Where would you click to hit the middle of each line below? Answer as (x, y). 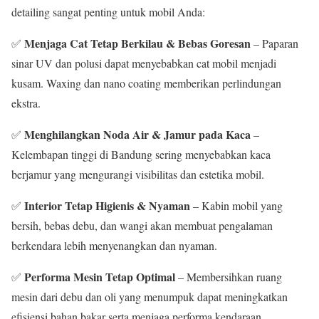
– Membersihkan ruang (229, 276)
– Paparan (274, 43)
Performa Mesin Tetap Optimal (100, 276)
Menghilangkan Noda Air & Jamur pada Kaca (137, 134)
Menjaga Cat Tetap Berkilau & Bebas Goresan (137, 43)
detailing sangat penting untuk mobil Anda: (108, 11)
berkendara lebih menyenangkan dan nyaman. (114, 245)
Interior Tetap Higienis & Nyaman (107, 205)
